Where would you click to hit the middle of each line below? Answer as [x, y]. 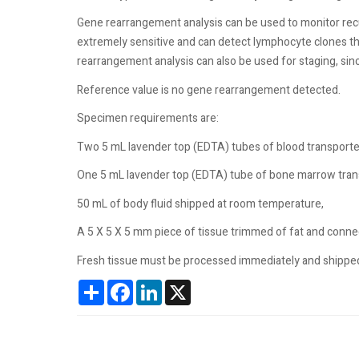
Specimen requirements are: [148, 118]
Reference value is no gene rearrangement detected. [209, 90]
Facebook [157, 286]
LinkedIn [183, 286]
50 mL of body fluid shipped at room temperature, [200, 204]
